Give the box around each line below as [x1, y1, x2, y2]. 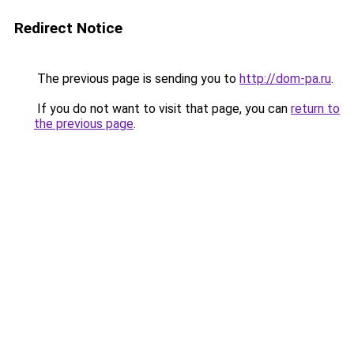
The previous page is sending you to [34, 71, 239, 86]
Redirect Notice [14, 19, 122, 37]
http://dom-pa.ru [239, 71, 331, 86]
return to [291, 101, 340, 116]
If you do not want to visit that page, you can [34, 101, 291, 116]
